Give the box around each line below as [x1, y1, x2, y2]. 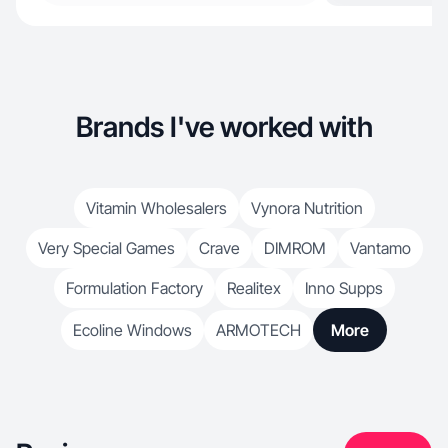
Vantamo [349, 238, 411, 258]
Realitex [226, 278, 281, 298]
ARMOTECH [216, 320, 301, 340]
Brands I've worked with [75, 110, 373, 144]
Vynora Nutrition [250, 198, 363, 218]
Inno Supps [304, 278, 383, 298]
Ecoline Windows [73, 320, 192, 340]
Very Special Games [37, 238, 175, 258]
